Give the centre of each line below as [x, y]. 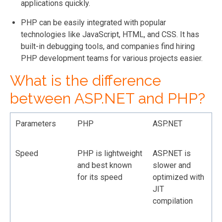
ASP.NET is [172, 153]
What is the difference [85, 80]
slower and [172, 165]
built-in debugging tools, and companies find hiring [108, 46]
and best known [105, 165]
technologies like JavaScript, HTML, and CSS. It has [110, 34]
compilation [173, 201]
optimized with [178, 177]
